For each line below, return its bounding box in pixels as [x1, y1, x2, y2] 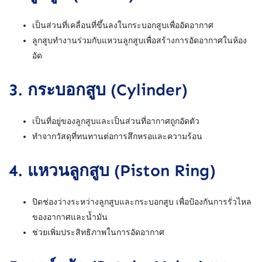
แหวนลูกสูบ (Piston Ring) [27, 160, 216, 180]
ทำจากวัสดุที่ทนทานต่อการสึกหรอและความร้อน [32, 131, 202, 142]
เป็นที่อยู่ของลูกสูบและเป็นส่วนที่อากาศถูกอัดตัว [32, 116, 199, 126]
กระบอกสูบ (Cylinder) [27, 80, 188, 99]
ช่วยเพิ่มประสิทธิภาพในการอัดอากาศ [32, 227, 164, 237]
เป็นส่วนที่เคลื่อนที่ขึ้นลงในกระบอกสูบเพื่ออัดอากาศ [32, 20, 213, 30]
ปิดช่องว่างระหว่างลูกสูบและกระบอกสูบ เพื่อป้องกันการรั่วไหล [32, 196, 251, 207]
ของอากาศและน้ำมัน [32, 212, 108, 222]
